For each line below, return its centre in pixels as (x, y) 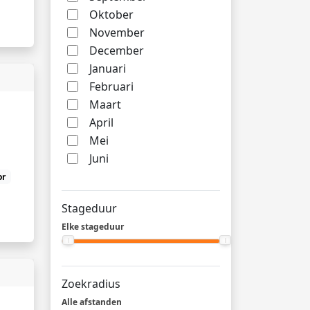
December (117, 51)
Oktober (111, 15)
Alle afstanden (92, 302)
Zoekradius (91, 284)
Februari (111, 86)
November (117, 33)
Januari (108, 69)
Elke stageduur (93, 227)
